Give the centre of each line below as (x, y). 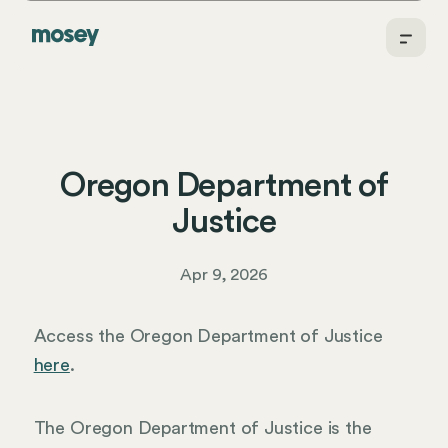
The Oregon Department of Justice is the (202, 427)
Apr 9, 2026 (224, 275)
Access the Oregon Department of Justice (208, 335)
